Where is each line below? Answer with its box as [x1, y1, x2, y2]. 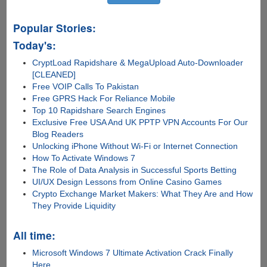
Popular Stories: [13, 20, 96, 35]
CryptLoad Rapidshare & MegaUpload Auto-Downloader [32, 57, 244, 67]
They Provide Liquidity [32, 200, 116, 210]
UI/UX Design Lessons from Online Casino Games [32, 176, 222, 187]
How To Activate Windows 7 [32, 153, 136, 163]
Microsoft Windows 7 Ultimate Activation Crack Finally [32, 247, 234, 257]
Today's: [13, 37, 56, 52]
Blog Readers [32, 129, 84, 139]
